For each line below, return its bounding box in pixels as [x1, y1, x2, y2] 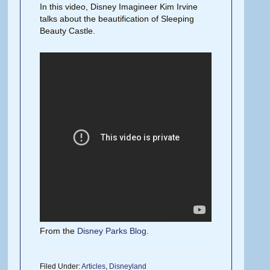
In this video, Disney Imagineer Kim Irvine [40, 1, 198, 11]
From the [40, 225, 78, 236]
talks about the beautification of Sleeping [40, 13, 195, 24]
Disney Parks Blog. [77, 225, 149, 236]
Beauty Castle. [40, 25, 96, 36]
